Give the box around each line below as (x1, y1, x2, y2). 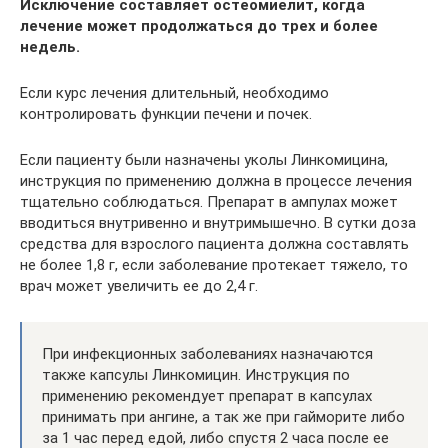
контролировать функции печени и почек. (20, 104, 312, 123)
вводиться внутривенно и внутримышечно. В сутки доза (20, 213, 416, 232)
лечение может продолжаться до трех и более (20, 16, 378, 35)
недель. (20, 37, 80, 56)
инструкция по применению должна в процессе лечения (20, 171, 412, 190)
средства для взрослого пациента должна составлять (20, 234, 409, 253)
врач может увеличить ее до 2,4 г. (20, 276, 258, 295)
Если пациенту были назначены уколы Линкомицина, (20, 150, 388, 169)
